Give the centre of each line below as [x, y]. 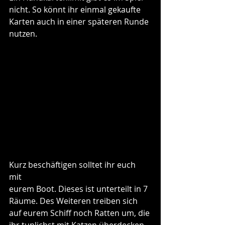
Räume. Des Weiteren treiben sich [74, 201]
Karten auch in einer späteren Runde [80, 21]
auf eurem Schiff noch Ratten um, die [80, 213]
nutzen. [23, 33]
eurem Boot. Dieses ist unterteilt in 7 [79, 189]
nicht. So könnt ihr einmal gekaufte [76, 9]
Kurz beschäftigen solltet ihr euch [73, 164]
